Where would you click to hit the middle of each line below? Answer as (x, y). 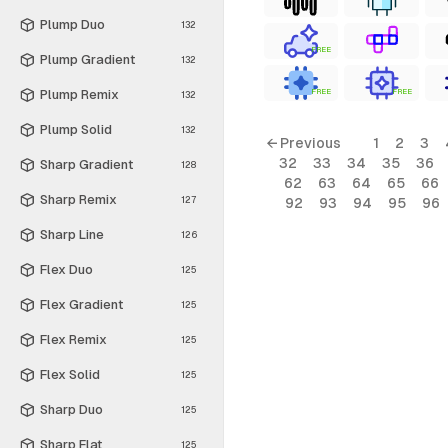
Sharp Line (72, 234)
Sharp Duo (71, 409)
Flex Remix (73, 339)
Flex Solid (70, 374)
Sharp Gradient (86, 164)
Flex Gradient (81, 304)
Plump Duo (72, 24)
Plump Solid (76, 129)
